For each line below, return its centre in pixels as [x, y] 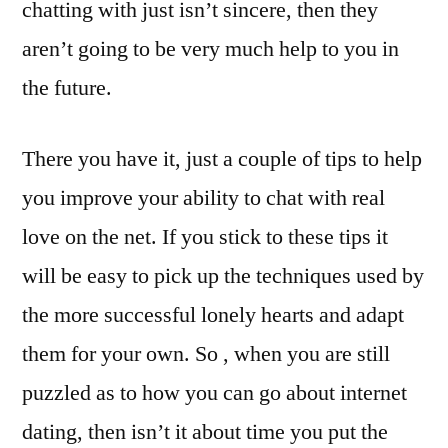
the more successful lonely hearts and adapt [213, 315]
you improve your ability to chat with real [203, 198]
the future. [67, 88]
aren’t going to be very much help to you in [210, 49]
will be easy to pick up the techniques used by [223, 276]
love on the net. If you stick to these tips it [205, 237]
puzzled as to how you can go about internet [214, 393]
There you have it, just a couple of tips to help [222, 159]
